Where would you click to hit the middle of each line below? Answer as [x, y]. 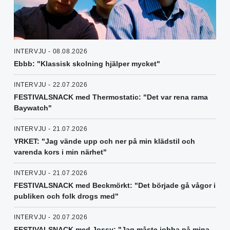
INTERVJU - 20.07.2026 [51, 217]
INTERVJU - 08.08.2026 [51, 51]
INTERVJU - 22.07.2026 [51, 84]
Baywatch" [33, 108]
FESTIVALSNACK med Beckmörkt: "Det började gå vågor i [115, 185]
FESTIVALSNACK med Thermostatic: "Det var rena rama [111, 97]
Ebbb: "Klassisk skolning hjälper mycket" [87, 63]
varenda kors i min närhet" [60, 152]
